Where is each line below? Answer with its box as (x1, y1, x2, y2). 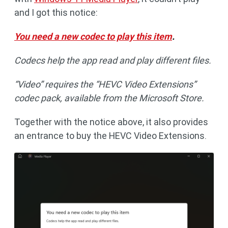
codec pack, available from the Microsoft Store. (14, 93, 204, 103)
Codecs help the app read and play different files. (14, 55, 211, 66)
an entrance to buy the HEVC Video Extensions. (14, 130, 207, 141)
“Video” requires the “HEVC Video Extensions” (14, 79, 196, 90)
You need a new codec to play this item (14, 31, 172, 42)
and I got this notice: (14, 7, 98, 18)
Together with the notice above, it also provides (14, 117, 208, 127)
